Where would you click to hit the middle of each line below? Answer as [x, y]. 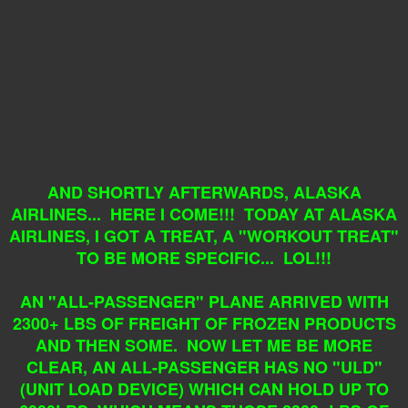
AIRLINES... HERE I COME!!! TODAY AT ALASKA [204, 214]
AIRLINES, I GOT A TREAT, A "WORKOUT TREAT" [204, 235]
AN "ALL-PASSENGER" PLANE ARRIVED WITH [204, 301]
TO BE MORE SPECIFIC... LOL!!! [204, 257]
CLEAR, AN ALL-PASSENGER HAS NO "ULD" [204, 367]
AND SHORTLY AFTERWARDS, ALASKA [204, 192]
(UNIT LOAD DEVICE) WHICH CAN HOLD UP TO [204, 388]
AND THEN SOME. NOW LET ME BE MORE [204, 345]
